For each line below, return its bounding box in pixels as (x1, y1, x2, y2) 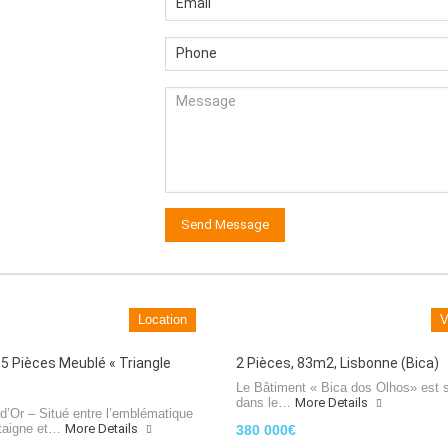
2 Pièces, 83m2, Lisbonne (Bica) (236, 355, 439, 371)
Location (138, 312, 187, 327)
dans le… (236, 395, 295, 410)
